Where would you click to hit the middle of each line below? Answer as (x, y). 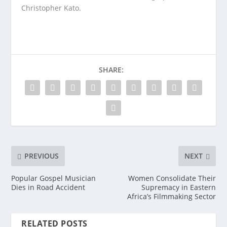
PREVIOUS (42, 156)
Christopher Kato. (51, 8)
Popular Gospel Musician (54, 178)
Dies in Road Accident (48, 187)
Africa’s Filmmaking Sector (171, 196)
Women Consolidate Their (172, 178)
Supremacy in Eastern (178, 187)
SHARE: (111, 69)
